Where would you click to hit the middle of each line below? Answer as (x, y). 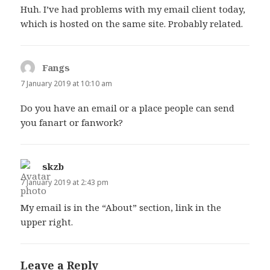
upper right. (47, 221)
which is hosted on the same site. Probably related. (132, 24)
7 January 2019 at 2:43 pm (65, 183)
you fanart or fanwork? (72, 123)
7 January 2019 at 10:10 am (67, 84)
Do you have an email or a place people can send (128, 108)
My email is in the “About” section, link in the (121, 207)
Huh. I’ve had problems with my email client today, (133, 9)
